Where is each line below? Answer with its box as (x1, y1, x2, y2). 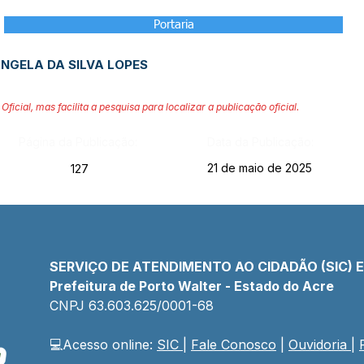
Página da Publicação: (18, 135, 137, 149)
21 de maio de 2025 (207, 161, 312, 175)
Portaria (153, 19, 194, 31)
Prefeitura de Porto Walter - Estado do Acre (50, 278, 334, 294)
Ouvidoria (288, 336, 347, 353)
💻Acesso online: (50, 336, 157, 353)
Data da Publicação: (206, 135, 314, 149)
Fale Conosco (191, 336, 276, 353)
